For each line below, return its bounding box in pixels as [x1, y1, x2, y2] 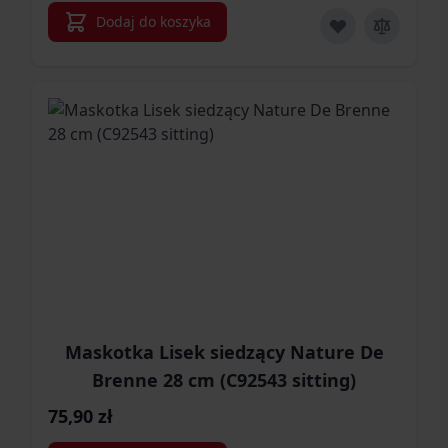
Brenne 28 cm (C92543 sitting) [92, 368, 356, 392]
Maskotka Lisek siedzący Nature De [64, 340, 384, 364]
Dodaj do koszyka [96, 12, 211, 31]
